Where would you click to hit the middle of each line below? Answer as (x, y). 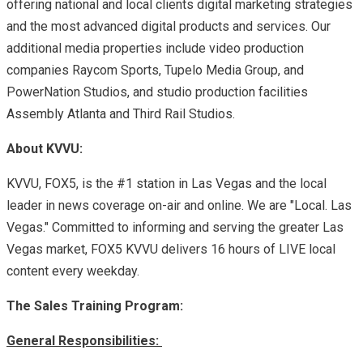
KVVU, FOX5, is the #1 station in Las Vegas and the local (167, 183)
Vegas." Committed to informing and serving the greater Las (175, 227)
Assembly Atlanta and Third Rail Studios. (121, 113)
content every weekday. (73, 271)
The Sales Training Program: (95, 305)
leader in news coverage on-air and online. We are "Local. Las (179, 205)
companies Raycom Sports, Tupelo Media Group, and (155, 70)
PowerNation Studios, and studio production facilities (157, 92)
